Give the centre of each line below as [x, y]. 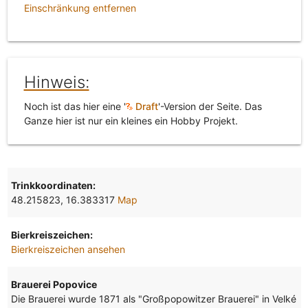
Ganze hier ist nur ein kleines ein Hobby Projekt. [131, 120]
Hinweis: [56, 82]
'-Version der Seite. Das [210, 106]
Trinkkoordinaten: [53, 185]
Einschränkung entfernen [80, 8]
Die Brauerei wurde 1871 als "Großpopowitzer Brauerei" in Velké [153, 298]
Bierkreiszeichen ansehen [68, 249]
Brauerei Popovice [54, 284]
